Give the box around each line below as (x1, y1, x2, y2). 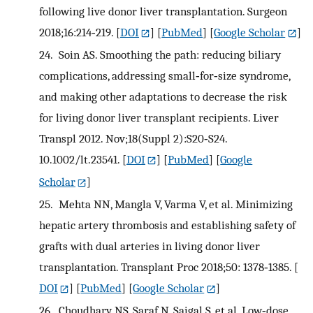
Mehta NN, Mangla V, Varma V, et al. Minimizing (55, 197, 293, 212)
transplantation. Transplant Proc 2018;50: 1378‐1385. (39, 260, 291, 275)
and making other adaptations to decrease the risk (39, 89, 287, 104)
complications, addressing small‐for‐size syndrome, (39, 68, 290, 83)
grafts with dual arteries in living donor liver (39, 239, 260, 254)
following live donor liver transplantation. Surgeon (39, 4, 287, 19)
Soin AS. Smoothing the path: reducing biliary (55, 48, 281, 62)
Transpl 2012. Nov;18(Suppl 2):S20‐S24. (39, 131, 227, 146)
